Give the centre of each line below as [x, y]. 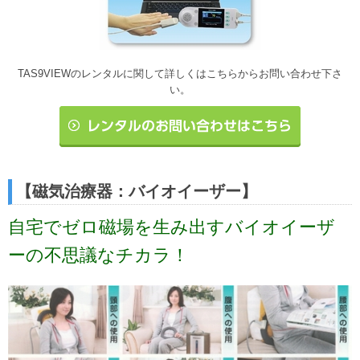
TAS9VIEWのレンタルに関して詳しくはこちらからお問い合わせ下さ [180, 73]
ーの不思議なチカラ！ [98, 255]
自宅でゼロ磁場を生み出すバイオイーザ [172, 227]
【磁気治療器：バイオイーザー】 [137, 191]
